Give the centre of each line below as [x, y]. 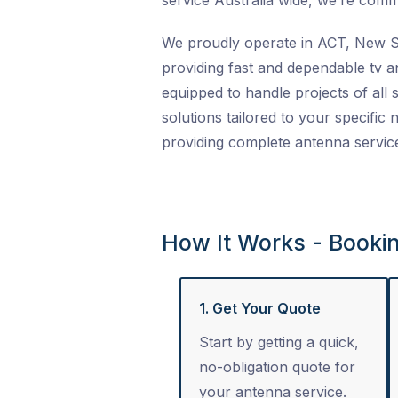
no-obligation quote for [277, 367]
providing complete [228, 143]
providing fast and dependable [266, 68]
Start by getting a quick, [279, 342]
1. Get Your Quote [260, 309]
